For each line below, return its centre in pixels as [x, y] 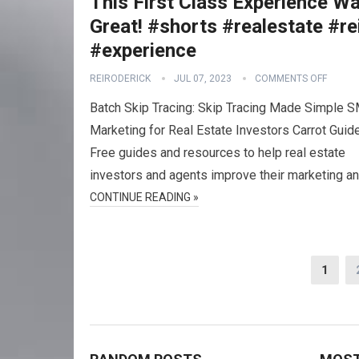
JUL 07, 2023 [203, 79]
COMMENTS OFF [291, 79]
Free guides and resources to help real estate [218, 153]
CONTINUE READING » [144, 197]
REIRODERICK [120, 79]
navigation [121, 285]
